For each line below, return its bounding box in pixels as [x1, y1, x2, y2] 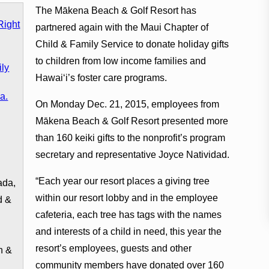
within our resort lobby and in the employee [35, 192, 218, 203]
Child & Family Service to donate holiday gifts [35, 38, 229, 49]
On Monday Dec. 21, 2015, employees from [35, 98, 219, 109]
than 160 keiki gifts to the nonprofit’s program [35, 132, 225, 143]
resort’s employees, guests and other [35, 243, 192, 253]
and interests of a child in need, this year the [35, 226, 222, 237]
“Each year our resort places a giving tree [35, 175, 210, 186]
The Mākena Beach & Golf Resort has [35, 5, 196, 16]
